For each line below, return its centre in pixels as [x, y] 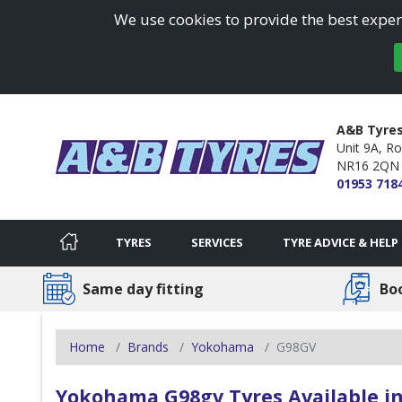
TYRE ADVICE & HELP [341, 242]
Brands [148, 346]
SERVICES [217, 242]
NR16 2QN [367, 165]
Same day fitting [143, 288]
